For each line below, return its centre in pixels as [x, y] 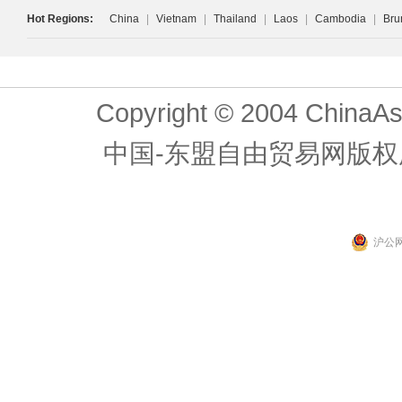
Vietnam [176, 19]
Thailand [235, 19]
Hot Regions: [60, 19]
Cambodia [341, 19]
